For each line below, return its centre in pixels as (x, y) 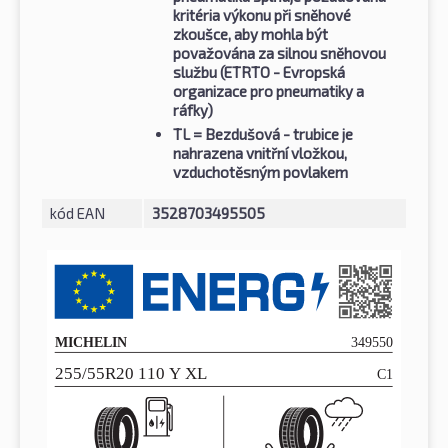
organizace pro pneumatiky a (268, 91)
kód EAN (77, 213)
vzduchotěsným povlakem (260, 172)
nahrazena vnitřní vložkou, (260, 153)
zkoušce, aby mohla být (250, 34)
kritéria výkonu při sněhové (262, 15)
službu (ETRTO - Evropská (259, 72)
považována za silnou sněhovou (279, 53)
